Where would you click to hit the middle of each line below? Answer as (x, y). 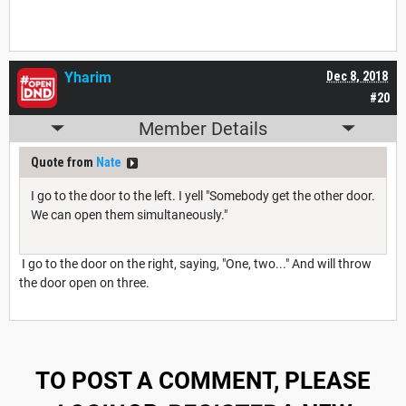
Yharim (88, 77)
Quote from (63, 162)
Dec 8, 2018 (357, 76)
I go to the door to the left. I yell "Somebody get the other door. (203, 195)
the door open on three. (84, 282)
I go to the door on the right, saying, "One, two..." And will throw (195, 263)
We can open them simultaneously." (129, 214)
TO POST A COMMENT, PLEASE (203, 380)
